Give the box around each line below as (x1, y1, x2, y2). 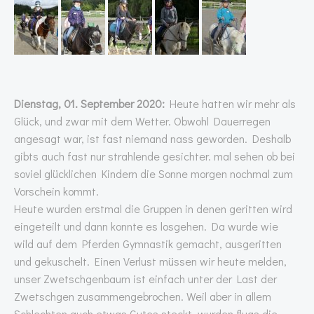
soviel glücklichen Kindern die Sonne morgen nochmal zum (14, 166, 293, 181)
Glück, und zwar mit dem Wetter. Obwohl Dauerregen (14, 114, 271, 128)
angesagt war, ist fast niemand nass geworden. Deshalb (14, 131, 291, 146)
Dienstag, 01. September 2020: (14, 96, 165, 111)
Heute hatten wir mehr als (165, 96, 296, 111)
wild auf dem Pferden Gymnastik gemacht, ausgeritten (14, 236, 282, 251)
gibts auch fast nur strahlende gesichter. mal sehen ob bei (14, 149, 295, 163)
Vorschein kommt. (14, 184, 99, 198)
